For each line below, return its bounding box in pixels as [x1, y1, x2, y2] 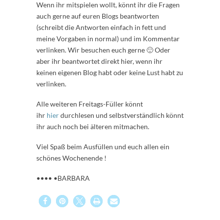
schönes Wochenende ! [36, 153, 107, 162]
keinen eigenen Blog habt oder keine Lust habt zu [36, 68, 183, 77]
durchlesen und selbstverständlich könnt [59, 110, 184, 119]
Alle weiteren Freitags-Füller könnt [36, 99, 143, 108]
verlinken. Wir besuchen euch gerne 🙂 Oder [36, 45, 170, 54]
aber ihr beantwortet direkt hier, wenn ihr [36, 56, 163, 65]
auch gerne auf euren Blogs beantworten [36, 11, 159, 20]
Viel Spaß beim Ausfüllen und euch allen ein [36, 142, 169, 151]
